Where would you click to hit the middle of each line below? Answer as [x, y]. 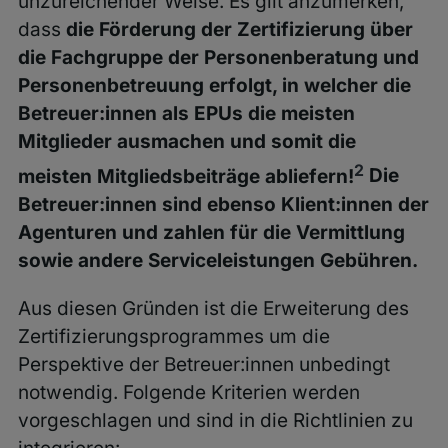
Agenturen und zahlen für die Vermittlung [211, 232]
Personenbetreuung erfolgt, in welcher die [214, 86]
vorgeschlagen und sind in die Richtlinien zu [215, 420]
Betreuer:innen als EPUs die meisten [186, 114]
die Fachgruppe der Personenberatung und [218, 58]
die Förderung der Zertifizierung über [239, 30]
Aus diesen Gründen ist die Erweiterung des [213, 308]
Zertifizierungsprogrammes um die [173, 336]
